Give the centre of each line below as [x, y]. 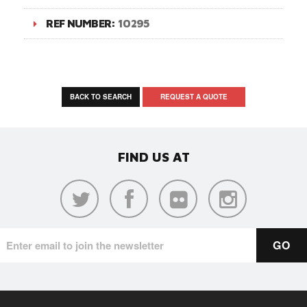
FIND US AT [153, 157]
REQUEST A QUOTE [194, 96]
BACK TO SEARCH [101, 96]
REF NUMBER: [82, 23]
